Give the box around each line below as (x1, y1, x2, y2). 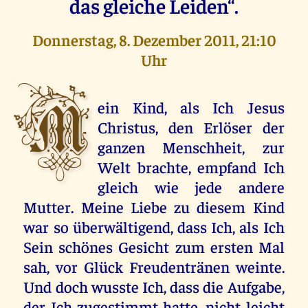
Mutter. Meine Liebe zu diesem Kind (23, 196, 285, 217)
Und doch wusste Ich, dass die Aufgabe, (23, 276, 285, 296)
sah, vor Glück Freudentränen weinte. (23, 256, 285, 276)
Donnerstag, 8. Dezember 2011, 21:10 (32, 29, 276, 49)
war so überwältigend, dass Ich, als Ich (23, 216, 285, 236)
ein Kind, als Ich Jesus (98, 96, 285, 117)
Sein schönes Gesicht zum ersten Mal (23, 236, 285, 256)
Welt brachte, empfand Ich (98, 156, 285, 177)
